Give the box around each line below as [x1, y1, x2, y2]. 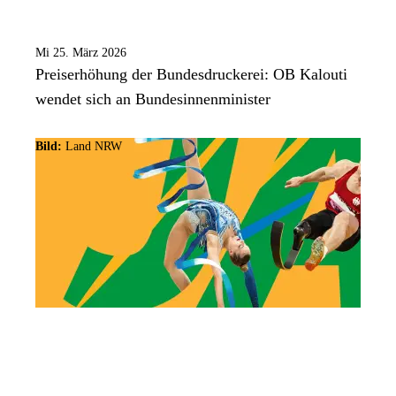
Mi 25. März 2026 [35, 46, 126, 60]
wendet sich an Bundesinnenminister [35, 90, 270, 109]
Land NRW [65, 140, 122, 154]
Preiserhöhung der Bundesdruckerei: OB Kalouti [35, 65, 347, 84]
